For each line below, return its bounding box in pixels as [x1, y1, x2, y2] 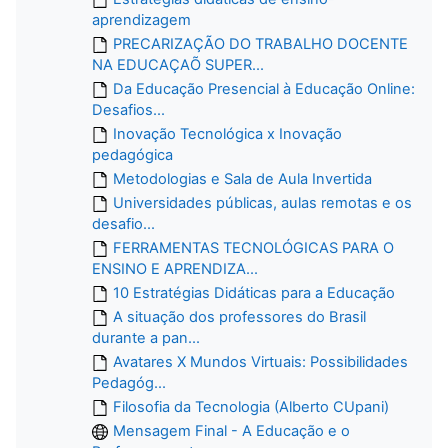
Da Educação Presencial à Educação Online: [113, 79, 415, 98]
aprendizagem [92, 10, 191, 29]
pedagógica [92, 145, 173, 164]
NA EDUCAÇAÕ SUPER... [92, 55, 264, 74]
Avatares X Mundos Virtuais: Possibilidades [113, 352, 408, 371]
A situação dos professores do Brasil [113, 307, 366, 326]
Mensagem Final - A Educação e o [113, 421, 350, 440]
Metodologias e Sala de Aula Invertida [113, 169, 372, 188]
